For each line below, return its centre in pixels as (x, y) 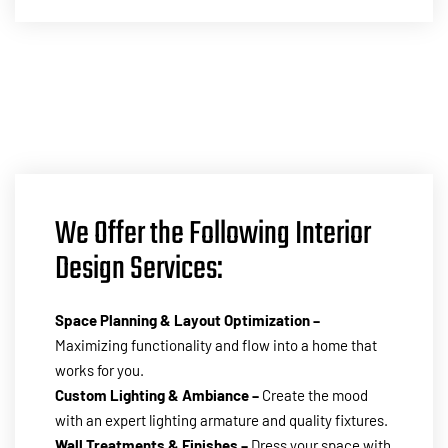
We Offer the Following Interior (213, 234)
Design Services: (141, 269)
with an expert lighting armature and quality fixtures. (221, 419)
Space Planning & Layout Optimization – (187, 319)
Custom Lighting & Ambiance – (157, 394)
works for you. (99, 369)
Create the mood (313, 394)
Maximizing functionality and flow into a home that (216, 344)
